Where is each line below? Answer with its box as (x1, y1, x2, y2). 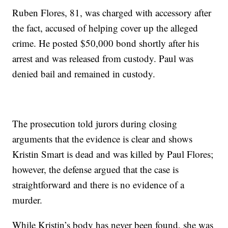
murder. (12, 193, 43, 207)
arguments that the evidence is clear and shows (12, 132, 193, 146)
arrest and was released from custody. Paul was (12, 52, 194, 65)
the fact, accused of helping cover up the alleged (12, 21, 198, 35)
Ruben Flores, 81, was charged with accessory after (12, 6, 212, 19)
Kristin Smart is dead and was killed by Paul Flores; (12, 148, 214, 161)
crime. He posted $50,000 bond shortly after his (12, 37, 199, 50)
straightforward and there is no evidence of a (12, 178, 185, 191)
